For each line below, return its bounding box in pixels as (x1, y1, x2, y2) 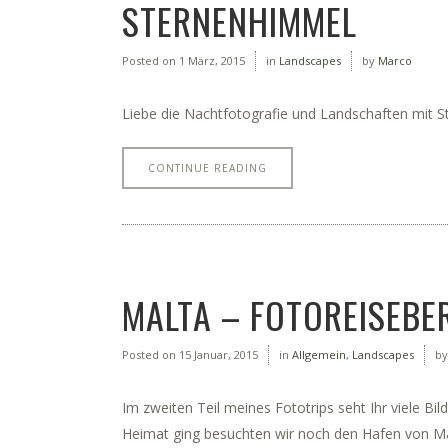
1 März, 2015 (176, 53, 245, 68)
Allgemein (292, 347, 346, 362)
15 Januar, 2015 (176, 347, 258, 362)
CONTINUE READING (148, 161, 267, 175)
